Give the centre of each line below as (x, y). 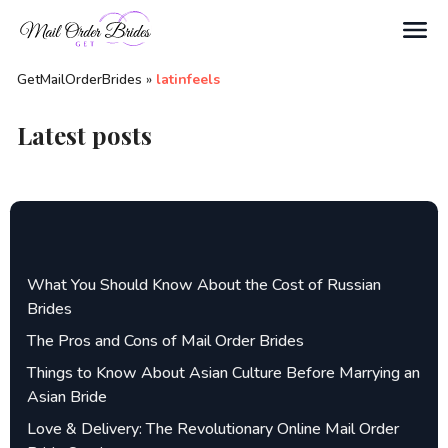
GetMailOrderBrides (79, 79)
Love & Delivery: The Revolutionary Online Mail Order (213, 429)
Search (67, 56)
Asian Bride (67, 397)
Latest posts (84, 135)
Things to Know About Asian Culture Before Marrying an (223, 373)
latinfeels (188, 79)
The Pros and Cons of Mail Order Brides (165, 341)
